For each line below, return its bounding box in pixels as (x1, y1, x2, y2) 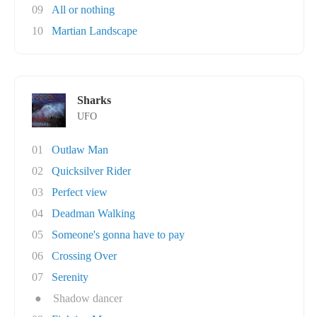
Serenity (52, 271, 88, 283)
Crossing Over (52, 250, 117, 262)
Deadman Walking (52, 207, 135, 219)
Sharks (77, 94, 111, 106)
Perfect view (52, 186, 108, 198)
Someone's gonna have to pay (52, 229, 185, 241)
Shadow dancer (53, 292, 122, 304)
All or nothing (52, 4, 115, 16)
